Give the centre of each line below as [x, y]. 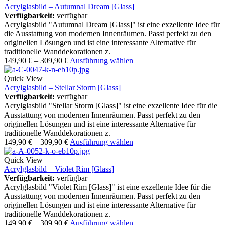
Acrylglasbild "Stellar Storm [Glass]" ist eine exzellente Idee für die [111, 106]
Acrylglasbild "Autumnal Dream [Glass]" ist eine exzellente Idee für [112, 25]
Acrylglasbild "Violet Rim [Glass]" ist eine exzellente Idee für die [107, 187]
